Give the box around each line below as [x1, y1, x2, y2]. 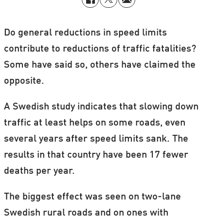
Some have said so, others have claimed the [3, 60, 196, 70]
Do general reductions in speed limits [3, 28, 167, 38]
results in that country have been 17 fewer [3, 150, 188, 160]
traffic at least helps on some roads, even [3, 118, 185, 128]
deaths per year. [3, 166, 75, 176]
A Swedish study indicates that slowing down [3, 102, 199, 112]
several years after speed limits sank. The [3, 134, 188, 144]
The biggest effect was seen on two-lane [3, 192, 181, 202]
